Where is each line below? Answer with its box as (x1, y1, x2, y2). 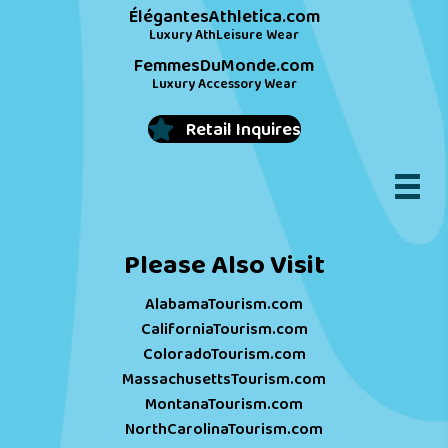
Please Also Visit (123, 243, 325, 287)
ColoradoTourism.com (142, 341, 306, 367)
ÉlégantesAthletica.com (128, 2, 320, 31)
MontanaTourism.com (145, 391, 303, 417)
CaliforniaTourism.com (140, 316, 308, 342)
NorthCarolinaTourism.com (125, 416, 323, 442)
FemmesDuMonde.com (134, 51, 314, 80)
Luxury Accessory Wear (151, 73, 297, 95)
